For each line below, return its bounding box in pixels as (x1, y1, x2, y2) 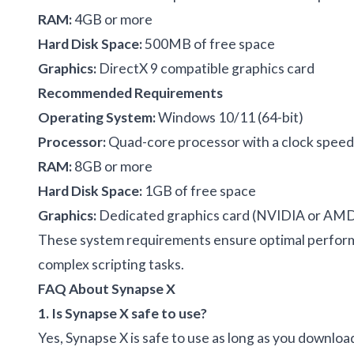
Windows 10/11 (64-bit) (156, 108, 303, 126)
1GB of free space (142, 182, 256, 199)
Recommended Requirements (38, 84, 223, 101)
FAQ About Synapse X (38, 280, 175, 297)
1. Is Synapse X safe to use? (38, 304, 207, 322)
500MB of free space (142, 35, 275, 52)
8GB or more (72, 157, 153, 175)
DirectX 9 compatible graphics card (96, 59, 314, 77)
